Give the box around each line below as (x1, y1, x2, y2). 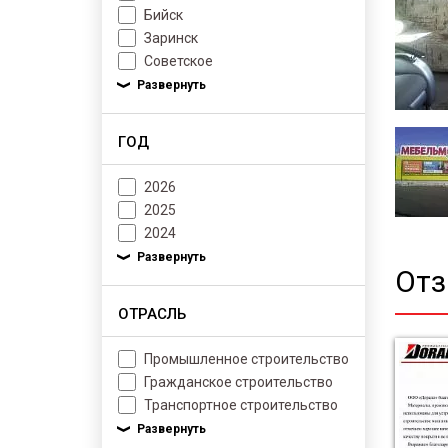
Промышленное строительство (144, 351, 349, 367)
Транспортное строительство (144, 397, 338, 413)
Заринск (144, 30, 198, 46)
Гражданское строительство (144, 374, 333, 390)
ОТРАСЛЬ (118, 305, 186, 323)
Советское (144, 53, 213, 69)
